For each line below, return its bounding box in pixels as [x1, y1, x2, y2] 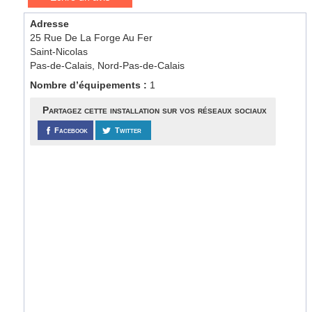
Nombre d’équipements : [30, 79, 150, 91]
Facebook [54, 126, 88, 134]
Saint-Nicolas [30, 46, 88, 57]
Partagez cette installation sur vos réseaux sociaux [42, 104, 267, 116]
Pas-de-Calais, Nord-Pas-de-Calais [30, 60, 185, 71]
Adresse [30, 18, 70, 29]
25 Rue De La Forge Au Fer [30, 32, 153, 43]
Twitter [115, 126, 142, 134]
